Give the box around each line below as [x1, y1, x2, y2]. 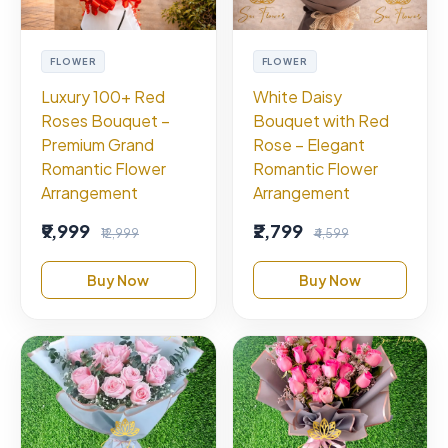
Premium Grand [41, 133, 154, 155]
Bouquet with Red [252, 109, 389, 131]
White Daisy [252, 85, 342, 107]
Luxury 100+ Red [41, 85, 165, 107]
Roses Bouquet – [41, 109, 170, 131]
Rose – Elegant [252, 133, 365, 155]
